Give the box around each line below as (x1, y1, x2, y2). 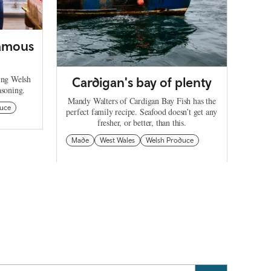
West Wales (100, 136, 135, 145)
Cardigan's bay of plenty (71, 74, 212, 91)
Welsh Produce (146, 136, 194, 145)
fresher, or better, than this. (97, 117, 186, 129)
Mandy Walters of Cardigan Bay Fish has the (67, 95, 216, 107)
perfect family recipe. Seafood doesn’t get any (66, 106, 218, 118)
